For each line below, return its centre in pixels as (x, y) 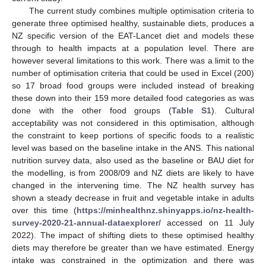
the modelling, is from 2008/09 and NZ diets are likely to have (133, 173)
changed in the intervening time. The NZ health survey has (133, 186)
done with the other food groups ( (92, 111)
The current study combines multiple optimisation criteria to (141, 11)
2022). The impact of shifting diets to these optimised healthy (133, 235)
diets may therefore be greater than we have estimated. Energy (133, 248)
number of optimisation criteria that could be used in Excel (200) (133, 73)
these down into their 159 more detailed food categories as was (133, 98)
